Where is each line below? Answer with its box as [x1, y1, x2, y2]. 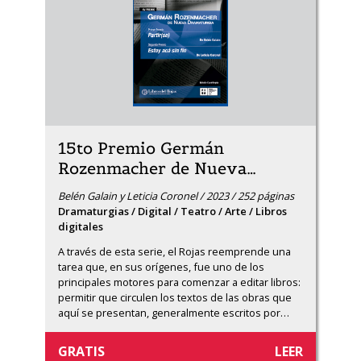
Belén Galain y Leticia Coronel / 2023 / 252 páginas [58, 189, 294, 203]
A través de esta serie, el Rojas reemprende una [58, 244, 291, 259]
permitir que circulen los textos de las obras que [58, 290, 292, 305]
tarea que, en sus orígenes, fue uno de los [58, 259, 264, 274]
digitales [58, 219, 103, 234]
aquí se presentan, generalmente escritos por [58, 305, 280, 320]
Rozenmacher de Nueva [58, 158, 247, 179]
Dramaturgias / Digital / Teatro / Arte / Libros [58, 204, 287, 218]
